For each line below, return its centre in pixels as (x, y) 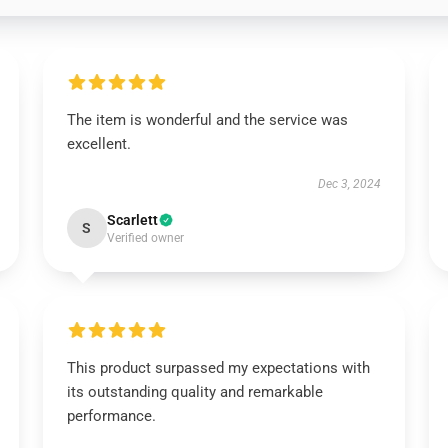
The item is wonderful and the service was (207, 120)
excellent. (98, 144)
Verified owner (145, 238)
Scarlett (132, 220)
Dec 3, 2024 (350, 184)
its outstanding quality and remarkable (194, 392)
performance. (111, 416)
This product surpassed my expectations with (218, 368)
